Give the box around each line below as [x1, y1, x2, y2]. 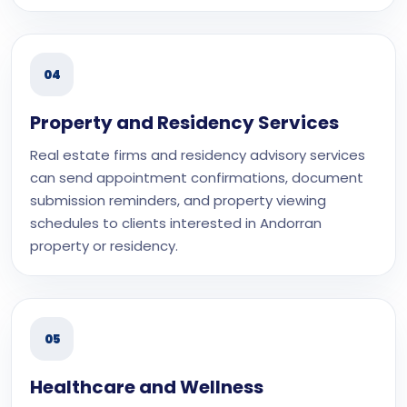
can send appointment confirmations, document [30, 168, 363, 187]
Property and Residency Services [30, 110, 339, 135]
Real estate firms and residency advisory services [30, 145, 365, 164]
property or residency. [30, 236, 178, 255]
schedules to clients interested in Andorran [30, 213, 322, 233]
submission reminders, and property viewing [30, 191, 326, 210]
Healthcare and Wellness [30, 374, 263, 400]
